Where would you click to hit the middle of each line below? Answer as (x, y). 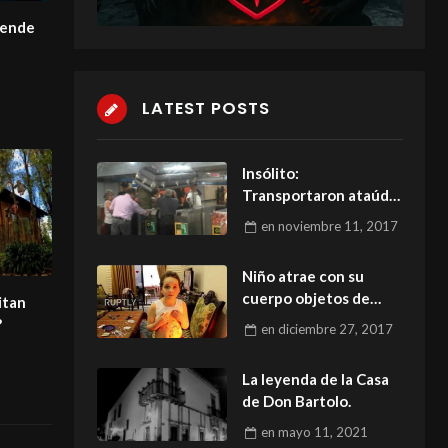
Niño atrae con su (302, 276)
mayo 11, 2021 (323, 431)
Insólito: (270, 173)
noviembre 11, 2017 (338, 225)
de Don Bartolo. (296, 401)
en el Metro (282, 217)
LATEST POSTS (205, 108)
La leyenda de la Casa (315, 379)
